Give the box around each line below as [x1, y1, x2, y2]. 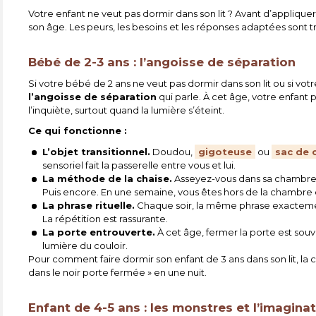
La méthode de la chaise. [42, 172, 173, 184]
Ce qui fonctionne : [28, 125, 128, 137]
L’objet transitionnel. [42, 145, 151, 157]
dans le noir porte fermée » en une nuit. [28, 266, 207, 278]
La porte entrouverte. [42, 226, 156, 238]
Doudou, [150, 145, 195, 157]
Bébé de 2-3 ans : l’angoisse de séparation [28, 54, 296, 69]
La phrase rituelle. [42, 199, 135, 211]
